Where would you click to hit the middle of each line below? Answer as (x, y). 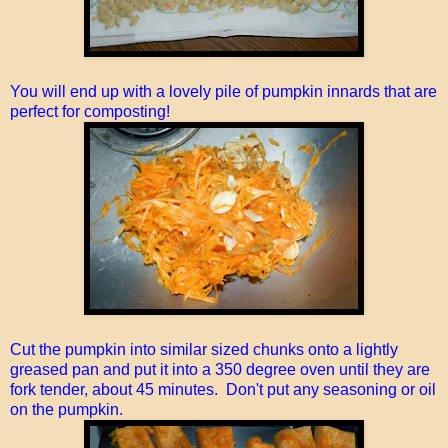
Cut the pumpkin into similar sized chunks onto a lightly (204, 349)
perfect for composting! (90, 111)
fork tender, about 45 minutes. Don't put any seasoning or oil (223, 389)
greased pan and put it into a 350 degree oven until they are (220, 369)
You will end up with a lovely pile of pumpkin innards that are (223, 91)
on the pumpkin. (66, 409)
